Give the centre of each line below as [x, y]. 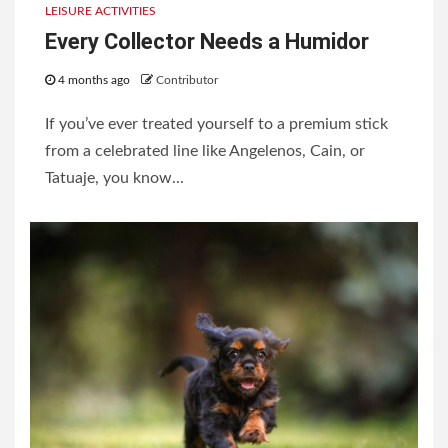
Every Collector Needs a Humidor [207, 42]
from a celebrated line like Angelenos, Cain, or [205, 151]
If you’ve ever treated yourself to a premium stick [216, 124]
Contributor [187, 80]
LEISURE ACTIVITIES [100, 11]
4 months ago [94, 80]
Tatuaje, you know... [114, 178]
